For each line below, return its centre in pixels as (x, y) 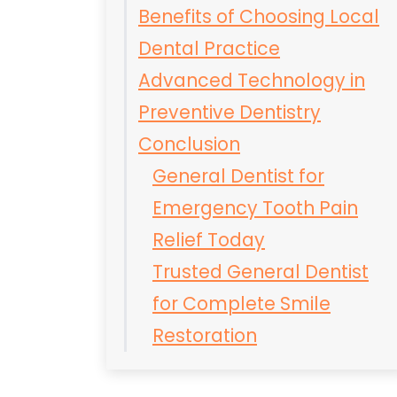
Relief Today (209, 240)
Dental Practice (209, 48)
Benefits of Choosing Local (259, 16)
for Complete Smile (241, 304)
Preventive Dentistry (230, 112)
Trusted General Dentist (261, 272)
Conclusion (189, 144)
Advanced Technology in (252, 80)
